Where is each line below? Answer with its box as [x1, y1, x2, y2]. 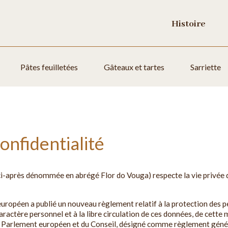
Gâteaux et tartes [104, 62, 164, 72]
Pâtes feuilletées [20, 62, 78, 72]
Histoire [171, 18, 206, 30]
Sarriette [190, 62, 221, 72]
